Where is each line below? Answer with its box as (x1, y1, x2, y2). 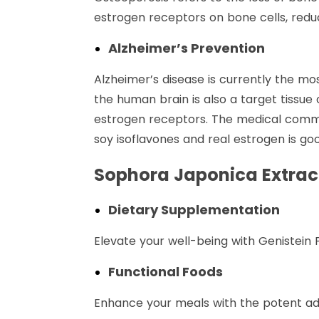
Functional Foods (108, 263, 223, 281)
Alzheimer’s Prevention (108, 39, 265, 58)
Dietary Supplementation (108, 201, 280, 219)
